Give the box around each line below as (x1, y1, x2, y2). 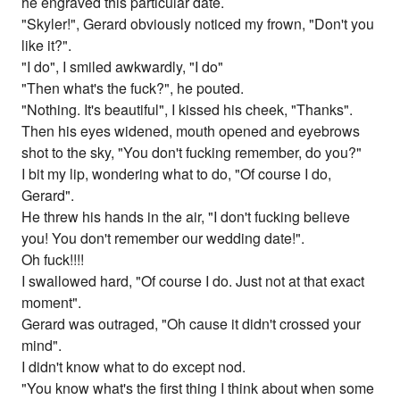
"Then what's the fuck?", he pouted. (21, 78, 245, 99)
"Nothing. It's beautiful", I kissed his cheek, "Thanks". (21, 99, 354, 121)
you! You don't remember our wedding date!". (21, 228, 305, 249)
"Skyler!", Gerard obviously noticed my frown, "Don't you (21, 13, 375, 35)
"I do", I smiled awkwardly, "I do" (21, 56, 224, 78)
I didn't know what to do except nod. (21, 356, 246, 378)
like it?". (21, 35, 72, 56)
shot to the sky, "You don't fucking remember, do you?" (21, 142, 362, 163)
